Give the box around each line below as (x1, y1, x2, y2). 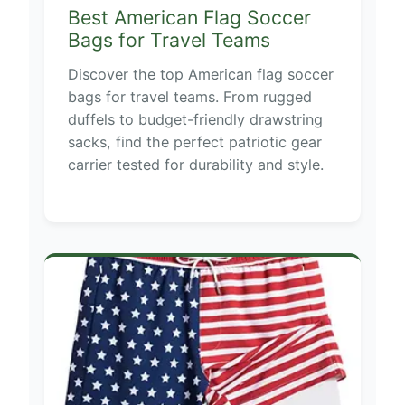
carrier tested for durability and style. (67, 155, 324, 174)
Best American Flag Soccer (67, 5, 311, 29)
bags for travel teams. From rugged (67, 87, 312, 106)
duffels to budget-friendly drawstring (67, 109, 323, 128)
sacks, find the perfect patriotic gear (67, 132, 322, 151)
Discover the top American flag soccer (67, 64, 334, 83)
